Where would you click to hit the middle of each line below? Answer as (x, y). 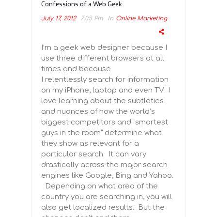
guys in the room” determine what (101, 133)
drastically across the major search (104, 165)
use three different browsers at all (103, 59)
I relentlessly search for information (105, 80)
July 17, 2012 (59, 19)
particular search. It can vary (94, 155)
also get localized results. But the (103, 208)
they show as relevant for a (90, 144)
